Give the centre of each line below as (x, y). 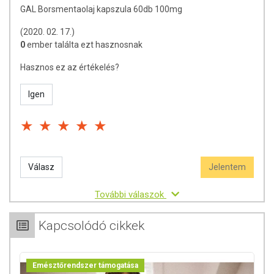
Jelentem (227, 167)
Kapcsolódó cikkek (91, 226)
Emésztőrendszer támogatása (85, 265)
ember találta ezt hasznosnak (85, 45)
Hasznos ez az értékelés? (70, 67)
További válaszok (131, 194)
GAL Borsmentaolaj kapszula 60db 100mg (101, 9)
